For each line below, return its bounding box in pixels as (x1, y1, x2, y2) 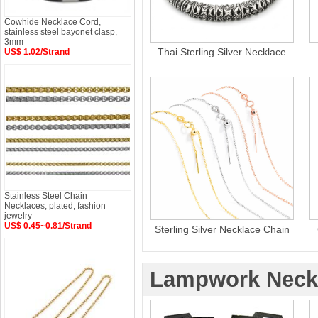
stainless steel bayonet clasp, (4, 27, 117, 37)
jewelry (4, 211, 32, 221)
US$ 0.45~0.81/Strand (4, 221, 92, 231)
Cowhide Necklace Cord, (4, 17, 101, 27)
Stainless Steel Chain (4, 191, 87, 201)
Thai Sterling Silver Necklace (158, 46, 287, 57)
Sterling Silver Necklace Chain (155, 224, 290, 235)
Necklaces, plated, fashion (4, 201, 106, 211)
